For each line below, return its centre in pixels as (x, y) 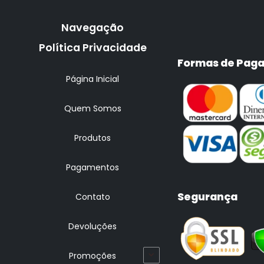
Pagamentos (93, 167)
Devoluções (93, 226)
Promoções (93, 255)
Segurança (207, 196)
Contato (93, 197)
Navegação (93, 27)
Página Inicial (93, 79)
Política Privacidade (93, 47)
